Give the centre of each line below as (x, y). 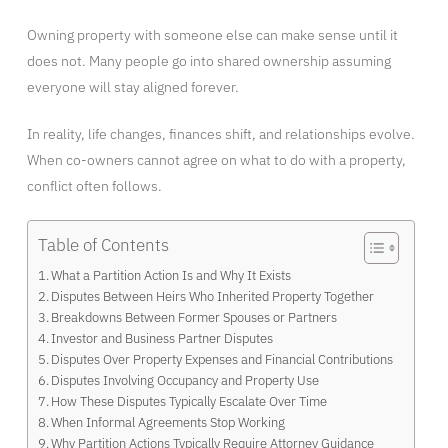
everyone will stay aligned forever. (132, 87)
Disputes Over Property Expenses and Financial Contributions (222, 359)
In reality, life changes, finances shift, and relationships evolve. (220, 134)
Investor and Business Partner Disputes (162, 338)
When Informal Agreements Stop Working (168, 422)
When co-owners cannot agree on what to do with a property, (216, 160)
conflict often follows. (94, 186)
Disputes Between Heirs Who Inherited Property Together (213, 296)
